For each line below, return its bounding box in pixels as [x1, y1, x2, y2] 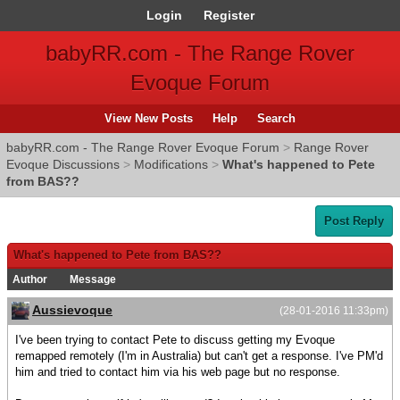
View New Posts [104, 112, 193, 125]
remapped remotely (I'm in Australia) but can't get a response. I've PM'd [15, 349, 383, 363]
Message [70, 273, 116, 286]
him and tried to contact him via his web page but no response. [15, 365, 340, 379]
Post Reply [324, 214, 384, 228]
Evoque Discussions [6, 157, 120, 171]
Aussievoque [32, 303, 112, 317]
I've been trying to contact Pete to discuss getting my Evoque [15, 333, 335, 347]
